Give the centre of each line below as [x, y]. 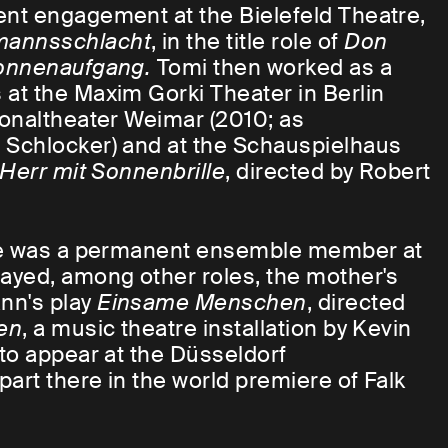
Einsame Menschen [202, 303]
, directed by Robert [328, 172]
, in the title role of [248, 42]
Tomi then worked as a [272, 68]
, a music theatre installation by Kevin [217, 329]
